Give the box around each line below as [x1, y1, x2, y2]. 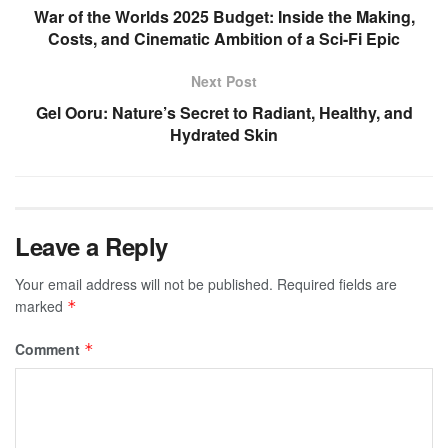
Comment [15, 339, 84, 360]
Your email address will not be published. [15, 274, 273, 295]
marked [15, 296, 67, 317]
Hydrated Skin [170, 123, 278, 147]
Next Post [191, 71, 257, 92]
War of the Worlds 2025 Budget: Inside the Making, [33, 5, 415, 29]
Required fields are [277, 274, 397, 295]
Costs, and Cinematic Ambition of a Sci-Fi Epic [48, 27, 400, 51]
